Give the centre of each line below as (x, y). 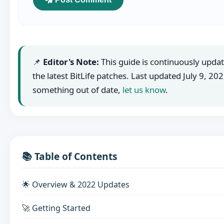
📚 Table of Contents (70, 156)
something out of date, (77, 89)
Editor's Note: (71, 61)
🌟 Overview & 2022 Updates (76, 184)
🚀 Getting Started (56, 208)
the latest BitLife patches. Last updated (108, 75)
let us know (144, 89)
